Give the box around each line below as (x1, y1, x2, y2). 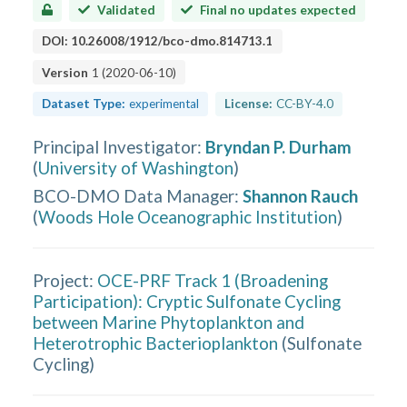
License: (223, 96, 273, 111)
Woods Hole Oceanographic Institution (38, 205, 338, 227)
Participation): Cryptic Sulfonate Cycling (33, 290, 342, 312)
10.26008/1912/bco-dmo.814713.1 (71, 34, 273, 48)
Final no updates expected (199, 2, 356, 17)
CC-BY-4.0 (275, 96, 333, 111)
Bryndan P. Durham (205, 136, 352, 157)
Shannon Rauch (243, 184, 359, 206)
